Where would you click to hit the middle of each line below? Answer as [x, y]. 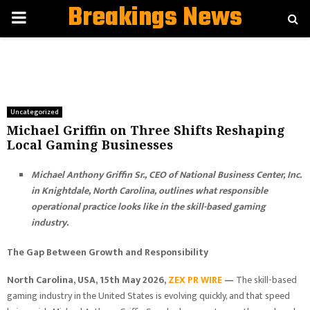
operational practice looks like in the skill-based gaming [148, 207]
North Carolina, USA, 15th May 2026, [88, 280]
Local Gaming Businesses [90, 145]
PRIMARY [42, 18]
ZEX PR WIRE [195, 280]
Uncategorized [35, 112]
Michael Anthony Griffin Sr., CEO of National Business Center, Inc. [166, 175]
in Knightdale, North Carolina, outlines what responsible [149, 191]
